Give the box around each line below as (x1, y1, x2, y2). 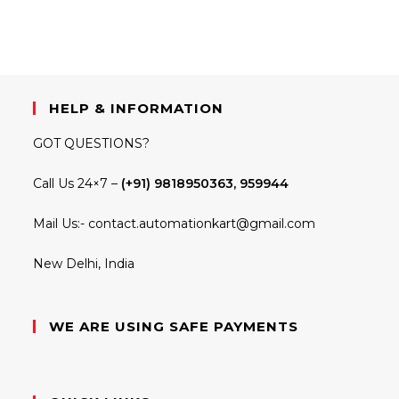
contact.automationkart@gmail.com (88, 215, 316, 232)
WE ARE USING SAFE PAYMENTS (49, 317, 299, 335)
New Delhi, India (33, 255, 135, 272)
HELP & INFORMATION (49, 99, 224, 117)
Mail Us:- (33, 215, 89, 232)
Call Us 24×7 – (33, 175, 122, 191)
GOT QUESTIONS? (33, 134, 151, 151)
